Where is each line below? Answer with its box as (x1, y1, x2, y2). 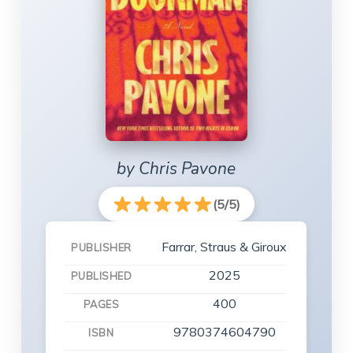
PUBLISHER (71, 241, 132, 255)
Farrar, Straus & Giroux (162, 239, 288, 255)
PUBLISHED (70, 269, 132, 283)
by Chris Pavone (117, 158, 236, 180)
